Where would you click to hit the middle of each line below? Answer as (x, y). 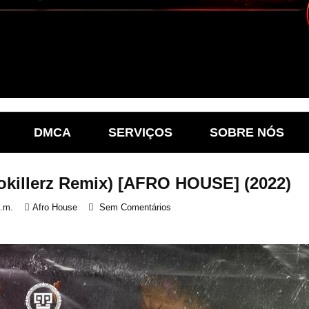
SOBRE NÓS (247, 132)
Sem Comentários (135, 207)
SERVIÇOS (140, 132)
